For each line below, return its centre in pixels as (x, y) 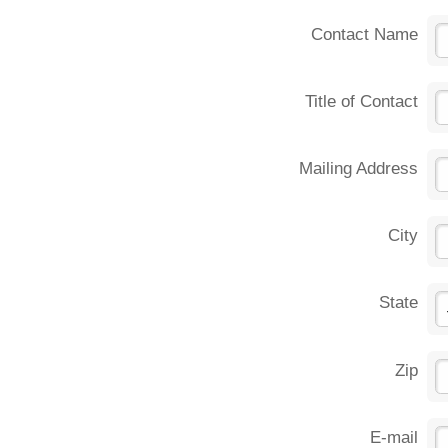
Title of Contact (362, 101)
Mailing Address (359, 168)
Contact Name (365, 34)
